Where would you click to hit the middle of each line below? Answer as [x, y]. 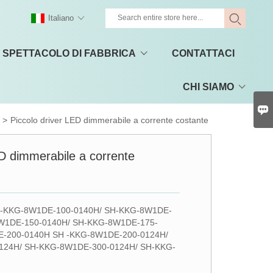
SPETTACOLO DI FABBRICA [69, 53]
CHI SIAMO [208, 87]
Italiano [61, 18]
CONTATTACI [203, 53]
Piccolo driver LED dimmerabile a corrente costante [110, 120]
